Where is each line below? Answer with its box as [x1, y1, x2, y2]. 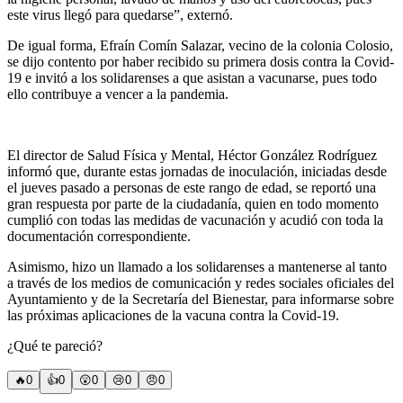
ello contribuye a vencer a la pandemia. [7, 85, 228, 102]
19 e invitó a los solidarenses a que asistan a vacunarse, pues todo [7, 69, 377, 85]
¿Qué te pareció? [7, 337, 103, 354]
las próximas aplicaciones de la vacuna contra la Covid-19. [7, 307, 339, 323]
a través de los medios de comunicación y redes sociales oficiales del [7, 274, 394, 291]
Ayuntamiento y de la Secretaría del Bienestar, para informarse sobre [7, 291, 394, 307]
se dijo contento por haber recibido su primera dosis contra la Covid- [7, 53, 394, 69]
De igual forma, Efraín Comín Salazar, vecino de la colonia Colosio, [7, 37, 393, 53]
